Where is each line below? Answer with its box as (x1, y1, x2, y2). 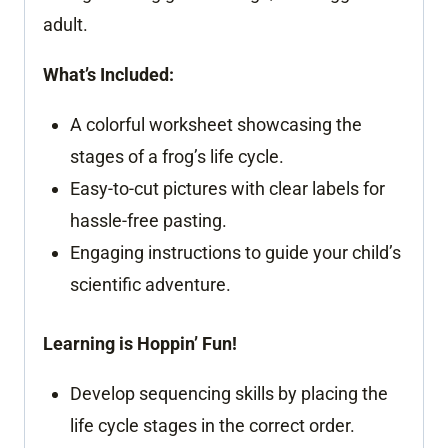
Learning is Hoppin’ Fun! (43, 332, 237, 354)
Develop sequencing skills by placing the (70, 382, 388, 404)
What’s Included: (43, 63, 174, 85)
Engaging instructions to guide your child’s (70, 241, 401, 263)
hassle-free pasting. (70, 209, 227, 231)
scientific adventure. (70, 273, 231, 295)
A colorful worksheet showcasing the (70, 113, 362, 135)
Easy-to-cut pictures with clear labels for (70, 177, 385, 199)
